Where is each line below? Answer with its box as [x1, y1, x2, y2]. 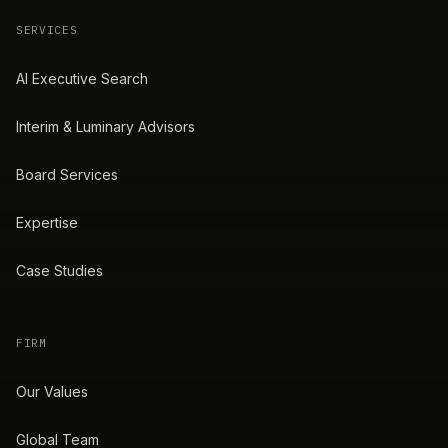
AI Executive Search [16, 69, 148, 87]
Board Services [16, 165, 118, 183]
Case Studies [16, 261, 103, 279]
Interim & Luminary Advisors [16, 117, 195, 135]
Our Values [16, 382, 88, 400]
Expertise [16, 213, 78, 231]
